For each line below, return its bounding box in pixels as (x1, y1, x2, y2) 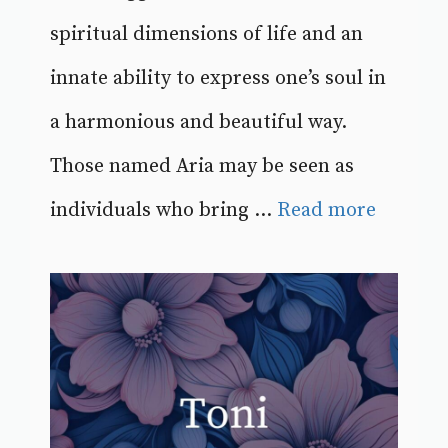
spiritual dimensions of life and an (50, 22, 363, 48)
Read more (277, 198, 376, 224)
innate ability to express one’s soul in (50, 66, 386, 92)
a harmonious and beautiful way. (50, 110, 347, 136)
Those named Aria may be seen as (50, 154, 354, 180)
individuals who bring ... (50, 198, 277, 224)
